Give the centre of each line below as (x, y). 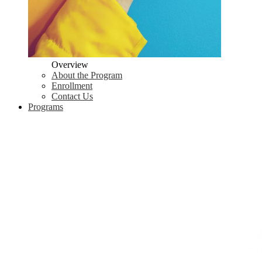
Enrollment (72, 85)
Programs (46, 106)
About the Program (87, 75)
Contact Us (72, 96)
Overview (70, 64)
